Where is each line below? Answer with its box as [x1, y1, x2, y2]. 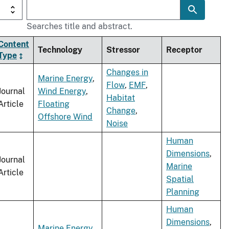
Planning [166, 187, 199, 197]
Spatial [166, 174, 194, 185]
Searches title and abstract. [27, 21, 132, 32]
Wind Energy [38, 86, 86, 97]
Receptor [166, 45, 202, 55]
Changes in [106, 67, 148, 78]
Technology [38, 45, 82, 55]
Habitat [106, 93, 135, 103]
